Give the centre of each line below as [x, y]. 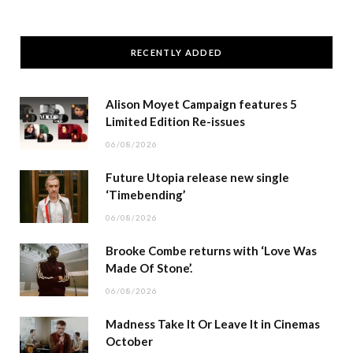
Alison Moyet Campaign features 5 [201, 104]
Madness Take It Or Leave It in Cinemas [213, 323]
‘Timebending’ [145, 194]
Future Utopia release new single [197, 177]
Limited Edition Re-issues [175, 121]
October [129, 341]
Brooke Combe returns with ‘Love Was [211, 250]
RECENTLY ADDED [176, 52]
